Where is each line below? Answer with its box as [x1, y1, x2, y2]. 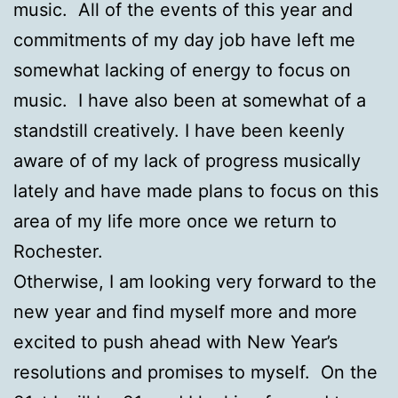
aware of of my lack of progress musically [13, 149, 361, 171]
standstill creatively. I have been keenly [13, 119, 345, 141]
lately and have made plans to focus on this [13, 179, 378, 202]
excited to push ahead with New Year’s [13, 330, 338, 353]
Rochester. [13, 240, 103, 262]
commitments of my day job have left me [13, 28, 355, 51]
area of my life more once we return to [13, 210, 337, 232]
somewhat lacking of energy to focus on [13, 59, 351, 81]
